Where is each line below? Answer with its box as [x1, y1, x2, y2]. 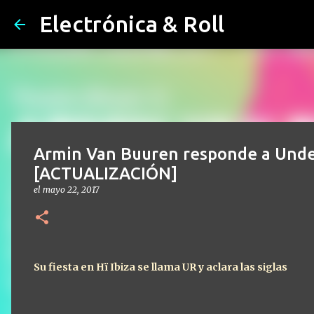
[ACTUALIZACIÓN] [34, 164, 177, 183]
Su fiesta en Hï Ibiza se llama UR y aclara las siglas [34, 261, 287, 273]
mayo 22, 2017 [43, 184, 99, 195]
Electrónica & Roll [39, 11, 224, 36]
